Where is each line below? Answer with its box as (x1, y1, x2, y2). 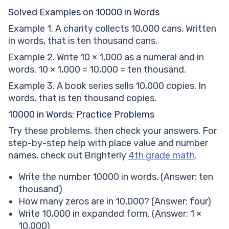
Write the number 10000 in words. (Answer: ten (18, 171, 213, 182)
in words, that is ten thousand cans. (8, 35, 157, 47)
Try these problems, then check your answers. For (8, 125, 217, 136)
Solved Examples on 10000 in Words (8, 7, 159, 18)
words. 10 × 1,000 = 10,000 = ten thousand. (8, 64, 186, 75)
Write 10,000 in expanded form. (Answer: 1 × (18, 208, 201, 219)
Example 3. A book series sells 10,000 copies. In (8, 80, 206, 91)
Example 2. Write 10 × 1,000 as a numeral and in (8, 52, 204, 63)
